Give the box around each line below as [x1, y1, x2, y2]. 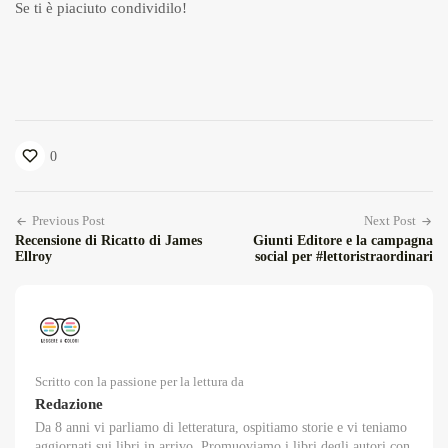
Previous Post [32, 213, 105, 229]
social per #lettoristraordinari [255, 249, 433, 265]
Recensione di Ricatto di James [15, 233, 202, 249]
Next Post [364, 213, 416, 229]
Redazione [35, 395, 103, 413]
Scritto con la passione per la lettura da [35, 374, 244, 390]
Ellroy [15, 249, 52, 265]
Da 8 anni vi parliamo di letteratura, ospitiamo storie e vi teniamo [35, 420, 407, 436]
